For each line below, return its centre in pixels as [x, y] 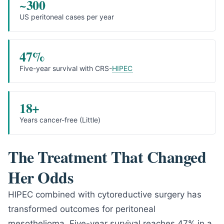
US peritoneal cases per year [67, 17]
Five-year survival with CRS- [66, 68]
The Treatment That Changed [107, 157]
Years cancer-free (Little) [60, 120]
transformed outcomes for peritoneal [82, 209]
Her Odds [41, 177]
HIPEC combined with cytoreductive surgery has [105, 194]
